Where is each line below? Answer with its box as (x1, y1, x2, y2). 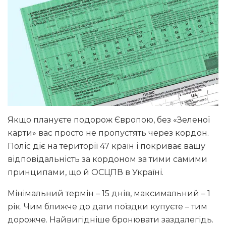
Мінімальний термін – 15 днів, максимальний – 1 (8, 189, 210, 199)
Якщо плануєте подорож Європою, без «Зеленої (8, 115, 210, 125)
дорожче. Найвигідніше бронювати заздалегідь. (8, 215, 213, 225)
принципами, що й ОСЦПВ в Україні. (8, 167, 163, 178)
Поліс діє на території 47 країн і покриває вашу (8, 141, 205, 151)
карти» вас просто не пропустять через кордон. (8, 128, 209, 138)
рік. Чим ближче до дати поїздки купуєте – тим (8, 202, 207, 212)
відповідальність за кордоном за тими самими (8, 154, 207, 164)
